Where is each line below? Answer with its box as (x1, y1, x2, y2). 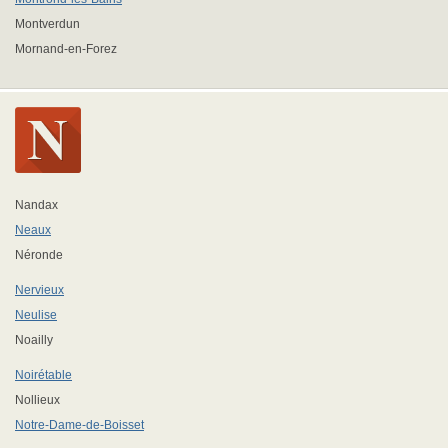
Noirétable (15, 368, 72, 382)
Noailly (15, 333, 53, 347)
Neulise (15, 308, 57, 322)
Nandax (15, 198, 58, 212)
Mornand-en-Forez (15, 42, 117, 56)
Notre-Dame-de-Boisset (15, 418, 144, 432)
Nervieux (15, 283, 64, 297)
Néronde (15, 248, 63, 262)
